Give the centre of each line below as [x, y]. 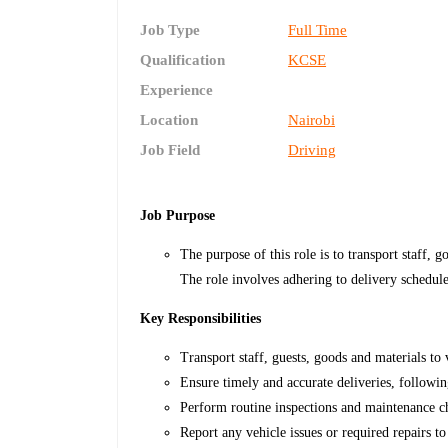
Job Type [170, 30]
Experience [177, 90]
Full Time [318, 30]
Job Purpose [178, 216]
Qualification [183, 60]
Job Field [170, 150]
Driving [312, 150]
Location [169, 120]
